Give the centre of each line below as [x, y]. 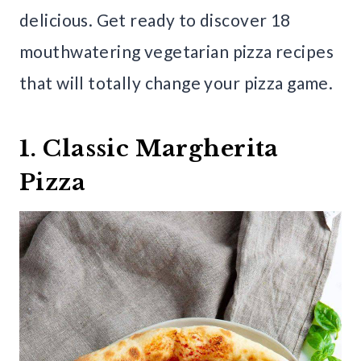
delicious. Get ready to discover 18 [155, 20]
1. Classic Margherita [149, 149]
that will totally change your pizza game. [176, 83]
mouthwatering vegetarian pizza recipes [176, 52]
